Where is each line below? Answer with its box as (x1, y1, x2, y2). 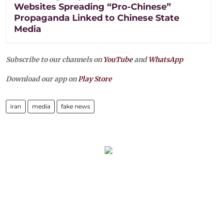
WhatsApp (148, 55, 183, 64)
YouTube (103, 55, 133, 64)
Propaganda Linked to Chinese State (14, 12, 179, 23)
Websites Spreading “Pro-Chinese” (14, 1, 171, 12)
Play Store (78, 74, 112, 83)
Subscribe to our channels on (6, 55, 103, 64)
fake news (61, 102, 90, 110)
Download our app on (6, 74, 78, 83)
